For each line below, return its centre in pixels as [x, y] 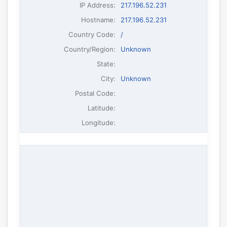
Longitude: [99, 122]
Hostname [98, 20]
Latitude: [102, 108]
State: [106, 64]
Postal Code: [96, 93]
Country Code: [92, 34]
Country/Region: [90, 49]
